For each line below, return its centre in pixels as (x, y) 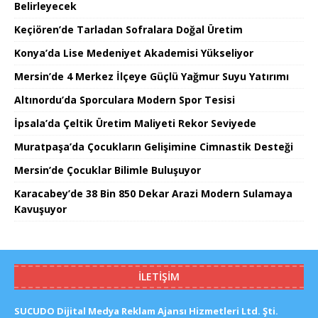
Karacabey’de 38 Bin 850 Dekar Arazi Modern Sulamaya (153, 193)
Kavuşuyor (40, 209)
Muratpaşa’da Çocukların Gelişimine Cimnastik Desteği (154, 146)
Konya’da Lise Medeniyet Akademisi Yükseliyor (134, 53)
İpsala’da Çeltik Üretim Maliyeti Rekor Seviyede (135, 123)
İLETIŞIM (159, 276)
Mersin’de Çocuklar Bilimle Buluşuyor (108, 170)
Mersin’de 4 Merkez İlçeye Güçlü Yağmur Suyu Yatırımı (152, 76)
